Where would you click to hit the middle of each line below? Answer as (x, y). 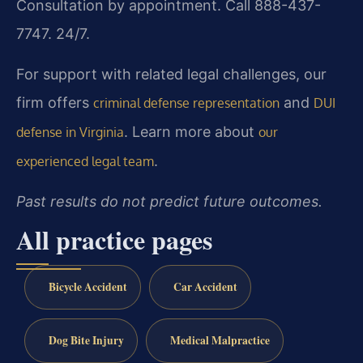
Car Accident (205, 287)
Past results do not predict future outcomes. (169, 202)
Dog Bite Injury (86, 341)
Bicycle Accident (88, 287)
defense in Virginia (70, 132)
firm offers (55, 102)
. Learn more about (191, 131)
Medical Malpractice (220, 341)
